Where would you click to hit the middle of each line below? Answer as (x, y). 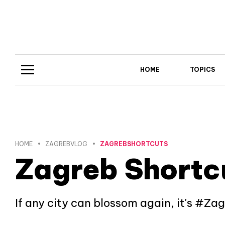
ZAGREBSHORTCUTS (134, 144)
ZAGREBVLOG (66, 144)
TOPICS (202, 69)
